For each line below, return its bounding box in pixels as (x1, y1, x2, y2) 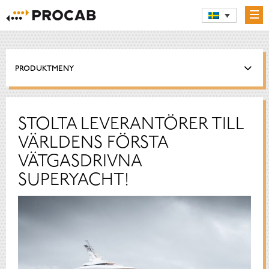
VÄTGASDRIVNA (18, 153, 141, 171)
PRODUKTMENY (15, 65, 74, 73)
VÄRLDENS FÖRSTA (18, 134, 168, 152)
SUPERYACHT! (18, 171, 129, 189)
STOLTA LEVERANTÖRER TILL (18, 115, 244, 133)
